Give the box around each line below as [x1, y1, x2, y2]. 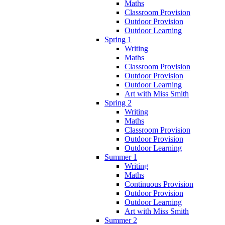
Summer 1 [104, 152, 137, 161]
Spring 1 [104, 35, 132, 44]
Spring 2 [104, 98, 132, 107]
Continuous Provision [125, 179, 193, 188]
